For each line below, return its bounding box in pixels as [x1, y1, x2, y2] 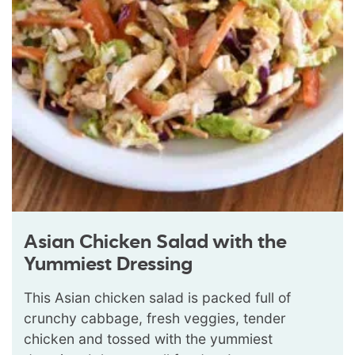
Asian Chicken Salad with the [24, 233, 287, 252]
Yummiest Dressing [24, 255, 193, 274]
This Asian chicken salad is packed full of [24, 289, 291, 306]
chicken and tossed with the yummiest [24, 330, 273, 347]
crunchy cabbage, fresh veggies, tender [24, 310, 286, 326]
